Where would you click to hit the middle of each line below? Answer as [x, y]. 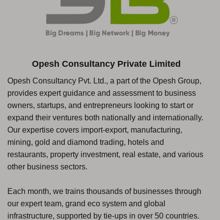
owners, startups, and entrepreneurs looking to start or [100, 105]
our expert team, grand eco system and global [86, 203]
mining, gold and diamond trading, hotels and [86, 142]
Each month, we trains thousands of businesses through [104, 191]
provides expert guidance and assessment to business [102, 93]
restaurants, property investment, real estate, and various [105, 154]
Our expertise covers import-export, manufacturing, [95, 130]
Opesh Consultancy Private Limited [106, 64]
